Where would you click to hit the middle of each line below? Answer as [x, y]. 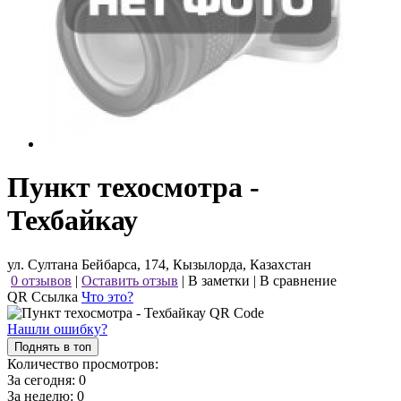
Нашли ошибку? [57, 328]
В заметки [219, 280]
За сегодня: [43, 380]
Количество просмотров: [83, 363]
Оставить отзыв [130, 280]
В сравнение [298, 280]
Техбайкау [73, 221]
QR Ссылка [44, 296]
